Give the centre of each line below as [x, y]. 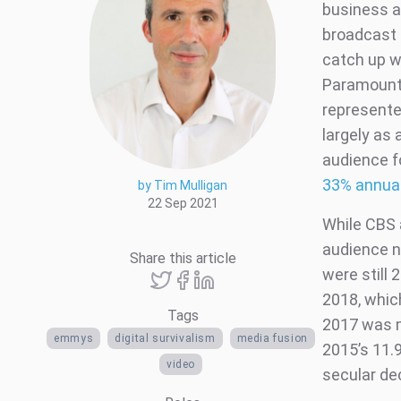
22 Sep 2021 [183, 204]
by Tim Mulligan [183, 186]
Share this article [183, 259]
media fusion [272, 339]
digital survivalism [165, 339]
